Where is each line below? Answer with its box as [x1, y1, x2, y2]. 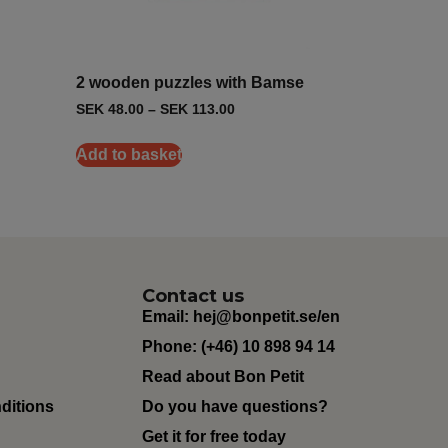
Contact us [141, 284, 244, 307]
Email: [141, 307, 193, 325]
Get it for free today [141, 427, 286, 445]
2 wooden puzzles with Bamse [76, 74, 304, 92]
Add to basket [76, 146, 182, 164]
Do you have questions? [141, 397, 328, 415]
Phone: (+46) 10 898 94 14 [141, 337, 335, 355]
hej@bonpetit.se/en [192, 307, 340, 325]
